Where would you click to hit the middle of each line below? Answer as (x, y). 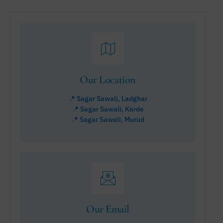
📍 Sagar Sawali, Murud (108, 119)
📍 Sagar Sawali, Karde (108, 109)
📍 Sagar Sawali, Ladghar (108, 98)
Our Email (108, 209)
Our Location (108, 80)
